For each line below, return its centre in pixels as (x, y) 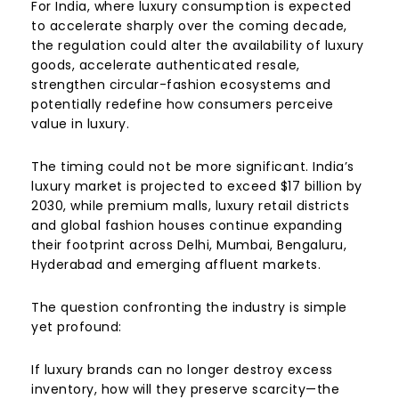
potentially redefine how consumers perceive (183, 104)
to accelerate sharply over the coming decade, (189, 25)
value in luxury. (80, 123)
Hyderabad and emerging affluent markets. (176, 264)
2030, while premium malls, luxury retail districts (190, 205)
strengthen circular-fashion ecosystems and (181, 84)
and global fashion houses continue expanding (187, 225)
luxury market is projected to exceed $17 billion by (197, 186)
